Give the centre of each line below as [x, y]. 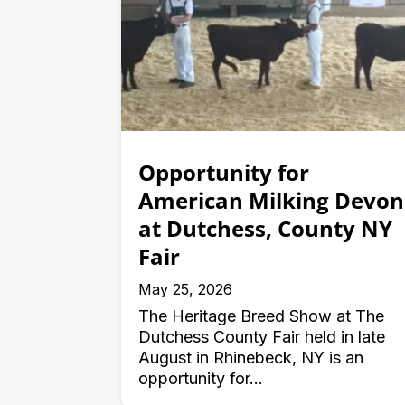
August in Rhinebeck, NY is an [251, 358]
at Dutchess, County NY [266, 229]
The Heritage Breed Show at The [262, 316]
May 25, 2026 [186, 290]
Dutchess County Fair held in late [262, 337]
